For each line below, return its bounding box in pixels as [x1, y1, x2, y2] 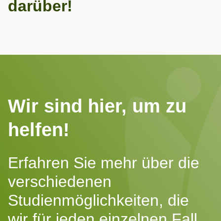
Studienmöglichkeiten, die [8, 191, 189, 209]
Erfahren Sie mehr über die [8, 154, 199, 172]
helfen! [8, 119, 70, 140]
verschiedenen [8, 173, 111, 190]
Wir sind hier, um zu [8, 96, 186, 116]
